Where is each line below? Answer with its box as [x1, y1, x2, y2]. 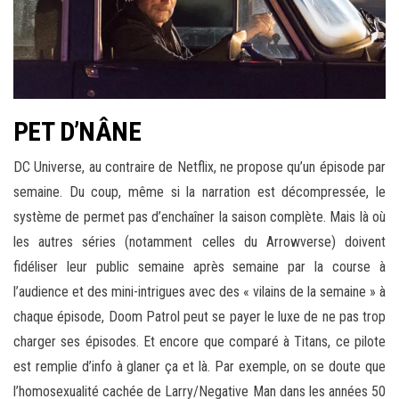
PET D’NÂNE [13, 116, 141, 148]
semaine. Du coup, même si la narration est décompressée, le [13, 183, 386, 201]
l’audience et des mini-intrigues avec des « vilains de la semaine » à [13, 283, 386, 301]
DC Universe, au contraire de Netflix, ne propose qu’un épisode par [13, 159, 386, 176]
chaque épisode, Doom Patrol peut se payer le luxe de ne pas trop [13, 308, 386, 326]
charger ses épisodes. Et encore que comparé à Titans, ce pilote [13, 333, 386, 351]
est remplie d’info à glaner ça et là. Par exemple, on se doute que [13, 358, 386, 376]
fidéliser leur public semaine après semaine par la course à [13, 258, 386, 276]
